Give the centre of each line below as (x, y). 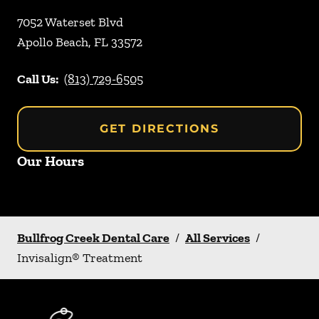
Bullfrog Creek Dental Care (93, 238)
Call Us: (38, 79)
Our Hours (51, 161)
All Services (218, 238)
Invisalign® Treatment (80, 258)
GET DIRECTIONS (159, 129)
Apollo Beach (53, 42)
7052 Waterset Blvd (70, 22)
